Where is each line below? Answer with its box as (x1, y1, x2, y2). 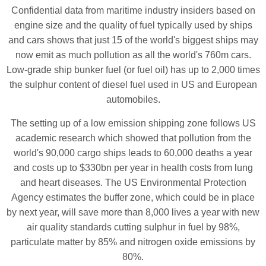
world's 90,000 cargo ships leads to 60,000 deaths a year (14, 147, 252, 158)
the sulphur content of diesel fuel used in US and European (9, 79, 257, 90)
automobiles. (106, 94, 160, 104)
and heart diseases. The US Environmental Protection (20, 177, 246, 188)
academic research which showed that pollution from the (15, 132, 251, 143)
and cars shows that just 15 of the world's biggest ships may (8, 34, 258, 45)
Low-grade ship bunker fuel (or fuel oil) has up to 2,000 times (6, 64, 260, 75)
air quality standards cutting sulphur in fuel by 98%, (26, 221, 240, 232)
